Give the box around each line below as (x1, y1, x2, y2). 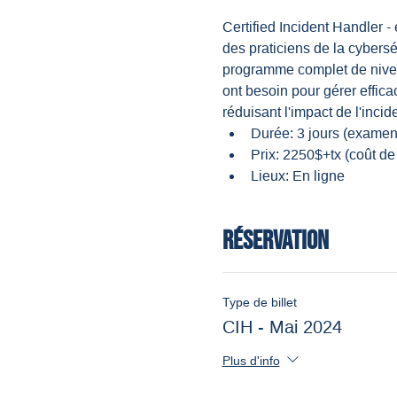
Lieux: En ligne (250, 168, 345, 183)
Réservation (222, 225, 329, 257)
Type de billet (222, 295, 297, 309)
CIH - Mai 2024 (222, 317, 342, 337)
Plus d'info (222, 353, 280, 368)
